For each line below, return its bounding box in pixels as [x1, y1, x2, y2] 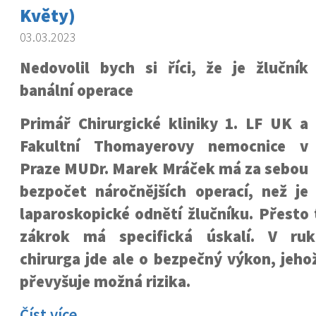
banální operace [19, 80, 133, 100]
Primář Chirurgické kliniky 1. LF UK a [19, 114, 309, 133]
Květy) [19, 4, 75, 27]
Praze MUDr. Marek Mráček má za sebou [19, 159, 309, 178]
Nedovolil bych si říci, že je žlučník [19, 58, 309, 78]
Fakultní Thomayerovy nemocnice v [19, 136, 309, 156]
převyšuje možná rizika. [19, 272, 190, 291]
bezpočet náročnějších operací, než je [19, 181, 309, 201]
